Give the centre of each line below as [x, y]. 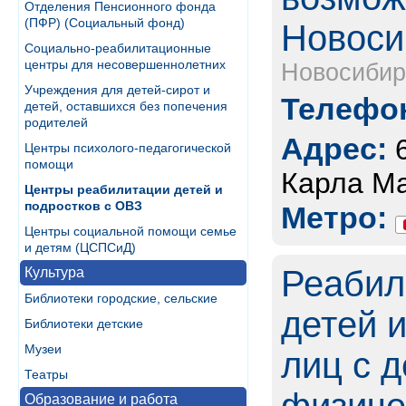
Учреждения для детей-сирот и [117, 90]
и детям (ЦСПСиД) [80, 247]
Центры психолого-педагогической [128, 148]
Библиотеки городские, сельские [121, 298]
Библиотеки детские [84, 324]
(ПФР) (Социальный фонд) [105, 23]
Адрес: [334, 149]
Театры [46, 374]
